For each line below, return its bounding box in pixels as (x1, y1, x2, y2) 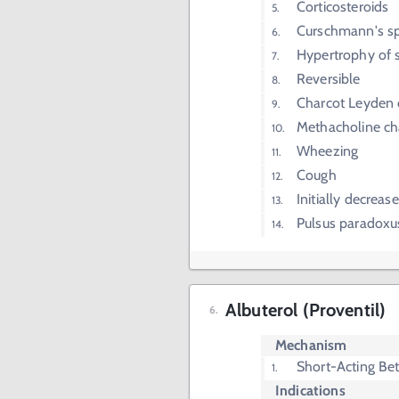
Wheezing (297, 142, 359, 159)
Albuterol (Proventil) (225, 299, 387, 321)
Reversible (297, 70, 361, 87)
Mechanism (275, 337, 347, 354)
